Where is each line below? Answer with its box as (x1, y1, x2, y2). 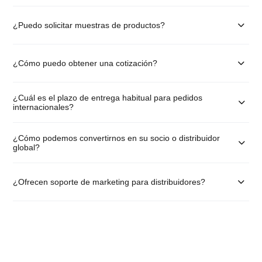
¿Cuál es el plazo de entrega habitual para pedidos (13, 93, 203, 103)
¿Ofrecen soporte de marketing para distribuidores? (13, 177, 206, 187)
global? (13, 143, 40, 153)
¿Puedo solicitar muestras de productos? (13, 20, 166, 30)
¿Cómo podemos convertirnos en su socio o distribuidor (13, 133, 220, 143)
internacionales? (13, 102, 74, 112)
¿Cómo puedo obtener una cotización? (13, 58, 158, 68)
